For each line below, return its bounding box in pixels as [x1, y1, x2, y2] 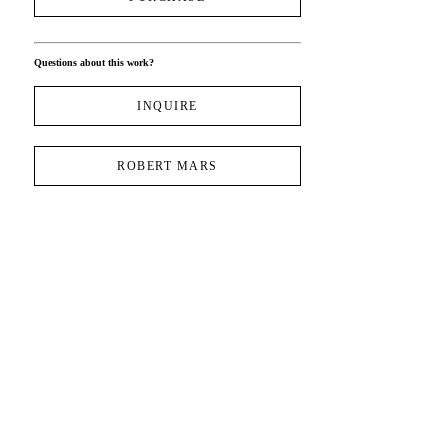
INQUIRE [137, 100, 198, 113]
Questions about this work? [33, 57, 154, 69]
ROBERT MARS [117, 160, 218, 173]
